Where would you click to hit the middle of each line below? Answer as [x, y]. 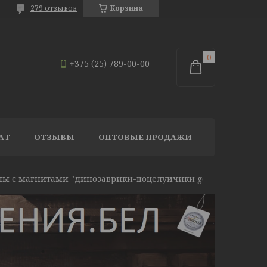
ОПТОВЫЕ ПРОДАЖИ [145, 137]
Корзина [126, 8]
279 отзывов [54, 8]
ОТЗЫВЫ [54, 137]
